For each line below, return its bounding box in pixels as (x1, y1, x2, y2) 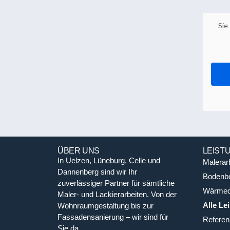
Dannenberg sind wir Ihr (57, 167, 137, 176)
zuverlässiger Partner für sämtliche (57, 178, 175, 187)
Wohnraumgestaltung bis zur (57, 201, 154, 210)
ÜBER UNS (57, 146, 100, 155)
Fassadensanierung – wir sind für (57, 212, 168, 221)
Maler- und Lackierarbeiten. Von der (57, 189, 177, 199)
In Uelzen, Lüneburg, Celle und (57, 156, 160, 165)
